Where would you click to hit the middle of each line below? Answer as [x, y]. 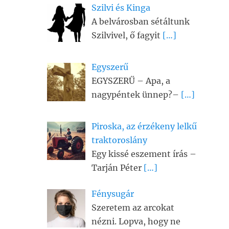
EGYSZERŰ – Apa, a [131, 81]
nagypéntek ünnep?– [136, 94]
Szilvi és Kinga [121, 8]
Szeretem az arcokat [133, 207]
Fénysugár [113, 193]
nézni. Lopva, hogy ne [136, 221]
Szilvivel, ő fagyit [127, 35]
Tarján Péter [118, 167]
